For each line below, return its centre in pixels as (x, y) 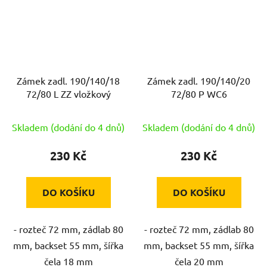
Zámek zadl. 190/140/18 (68, 81)
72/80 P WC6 (199, 94)
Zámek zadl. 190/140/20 (199, 81)
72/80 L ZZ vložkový (68, 94)
